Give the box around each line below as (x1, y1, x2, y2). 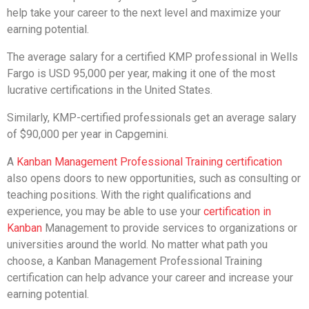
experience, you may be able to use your (7, 204, 203, 218)
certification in (203, 204, 271, 218)
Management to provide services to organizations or (42, 221, 297, 235)
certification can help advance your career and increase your (7, 270, 293, 284)
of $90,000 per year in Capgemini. (7, 127, 168, 141)
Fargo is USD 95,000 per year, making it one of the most (7, 66, 275, 80)
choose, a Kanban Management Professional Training (7, 254, 262, 268)
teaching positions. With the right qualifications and (7, 188, 251, 201)
